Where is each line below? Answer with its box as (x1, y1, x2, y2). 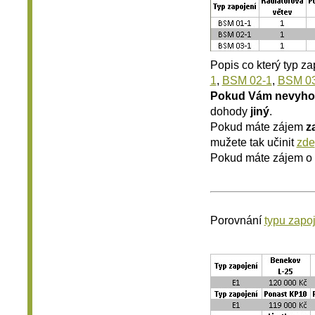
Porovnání (210, 213, 264, 226)
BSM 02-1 (221, 73, 272, 86)
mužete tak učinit (210, 135, 297, 148)
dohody (210, 104, 250, 117)
